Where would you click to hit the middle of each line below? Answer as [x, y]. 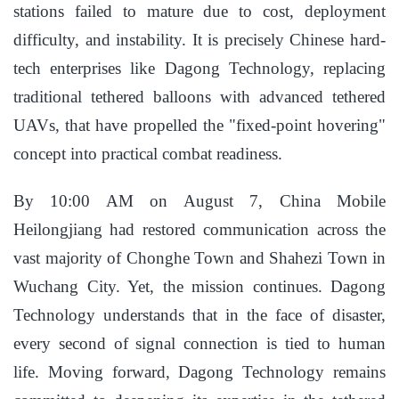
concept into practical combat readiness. [148, 154]
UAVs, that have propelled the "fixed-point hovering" [199, 126]
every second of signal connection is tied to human [199, 344]
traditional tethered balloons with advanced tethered [199, 97]
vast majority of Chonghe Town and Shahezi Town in [199, 258]
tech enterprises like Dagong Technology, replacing [199, 69]
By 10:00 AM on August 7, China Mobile [199, 201]
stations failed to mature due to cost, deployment [199, 12]
